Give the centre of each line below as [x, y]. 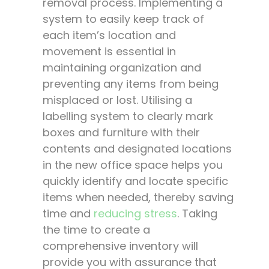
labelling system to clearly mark [128, 116]
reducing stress [135, 213]
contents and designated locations [137, 148]
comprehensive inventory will [120, 246]
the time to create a [96, 229]
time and [68, 213]
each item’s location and [109, 35]
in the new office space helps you [133, 165]
